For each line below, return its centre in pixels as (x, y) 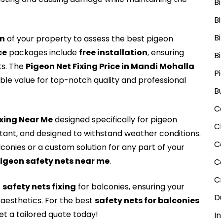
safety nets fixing (39, 187)
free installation (113, 53)
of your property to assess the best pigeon (89, 39)
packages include (43, 53)
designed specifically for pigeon (115, 120)
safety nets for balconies (147, 201)
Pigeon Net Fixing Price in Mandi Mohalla (110, 66)
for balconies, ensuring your (130, 187)
